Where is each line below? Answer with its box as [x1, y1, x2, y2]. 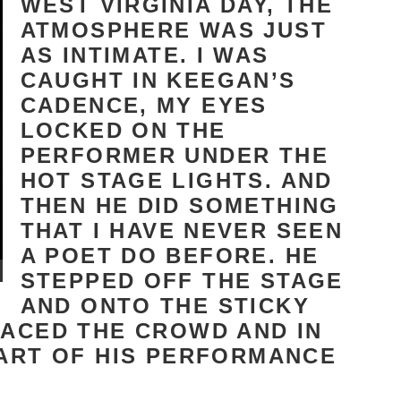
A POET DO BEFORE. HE [20, 243, 320, 268]
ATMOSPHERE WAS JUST [20, 18, 328, 42]
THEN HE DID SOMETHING [20, 193, 339, 218]
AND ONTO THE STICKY [20, 294, 311, 318]
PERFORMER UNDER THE [20, 143, 329, 167]
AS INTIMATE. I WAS [20, 43, 269, 67]
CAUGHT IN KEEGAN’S [20, 68, 296, 92]
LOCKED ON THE [20, 118, 226, 142]
